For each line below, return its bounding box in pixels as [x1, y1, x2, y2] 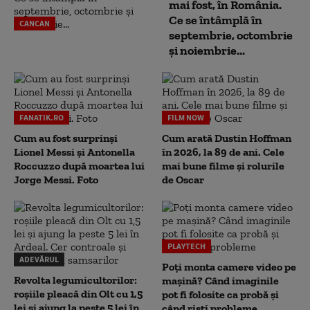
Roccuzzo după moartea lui [14, 159, 145, 172]
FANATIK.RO [19, 112, 64, 122]
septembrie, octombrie [169, 28, 293, 43]
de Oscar [162, 173, 204, 186]
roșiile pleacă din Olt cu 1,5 [14, 287, 143, 300]
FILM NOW [167, 112, 204, 122]
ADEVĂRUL [19, 254, 59, 264]
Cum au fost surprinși [14, 131, 118, 145]
